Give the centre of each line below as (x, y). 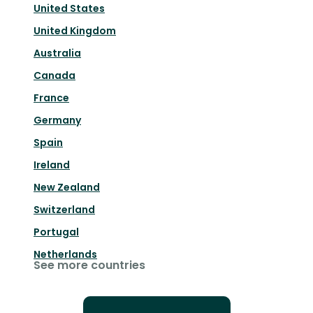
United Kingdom (75, 31)
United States (69, 9)
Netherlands (65, 255)
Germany (57, 121)
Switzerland (64, 210)
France (51, 98)
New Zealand (67, 188)
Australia (57, 53)
